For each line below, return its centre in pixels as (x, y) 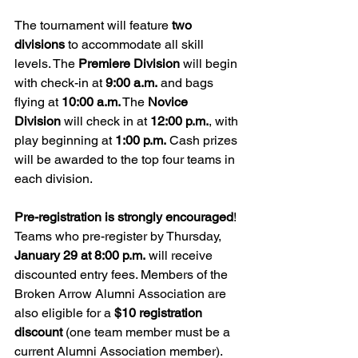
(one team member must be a (148, 332)
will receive (181, 255)
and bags (187, 82)
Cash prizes (203, 140)
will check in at (105, 121)
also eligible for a (64, 312)
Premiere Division (129, 63)
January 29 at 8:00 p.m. (80, 255)
